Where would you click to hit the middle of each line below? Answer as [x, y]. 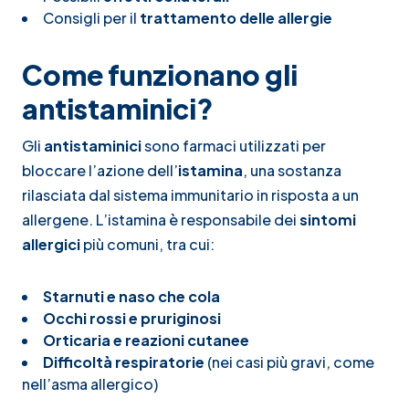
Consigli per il [91, 17]
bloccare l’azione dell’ [100, 170]
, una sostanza [292, 170]
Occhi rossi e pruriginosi [132, 318]
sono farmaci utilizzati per [234, 145]
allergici [51, 244]
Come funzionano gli [160, 74]
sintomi [328, 219]
